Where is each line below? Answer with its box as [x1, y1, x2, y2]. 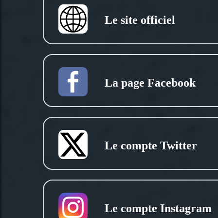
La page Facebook [105, 76, 196, 90]
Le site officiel [105, 14, 175, 27]
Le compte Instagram [105, 202, 212, 215]
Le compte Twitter [105, 139, 197, 152]
